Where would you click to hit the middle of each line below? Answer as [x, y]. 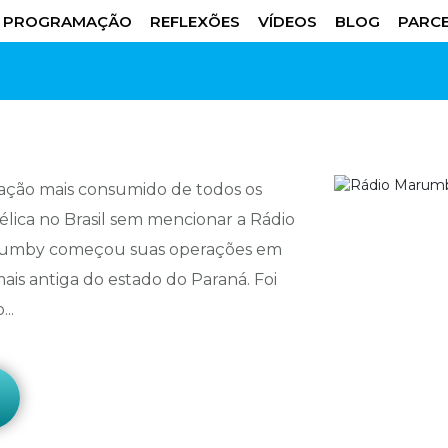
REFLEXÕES [195, 21]
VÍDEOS [287, 21]
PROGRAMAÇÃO [67, 21]
